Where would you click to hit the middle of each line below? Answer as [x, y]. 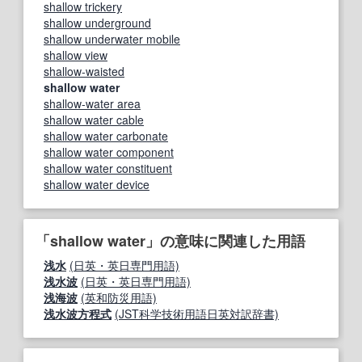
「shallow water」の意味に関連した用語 [170, 241]
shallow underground [97, 23]
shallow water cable [94, 120]
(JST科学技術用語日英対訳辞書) [197, 314]
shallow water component [109, 152]
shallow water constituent [108, 168]
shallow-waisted [84, 72]
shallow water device [97, 185]
